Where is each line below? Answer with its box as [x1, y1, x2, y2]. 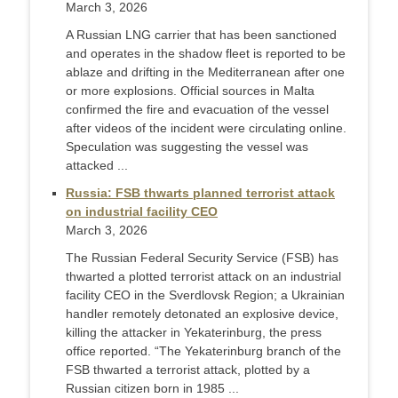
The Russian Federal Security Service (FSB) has [66, 251, 338, 266]
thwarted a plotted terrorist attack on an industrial [66, 269, 341, 284]
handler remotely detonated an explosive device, [66, 306, 338, 322]
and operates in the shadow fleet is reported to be [66, 46, 346, 61]
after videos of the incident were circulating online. [66, 121, 346, 136]
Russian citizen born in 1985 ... [66, 381, 239, 396]
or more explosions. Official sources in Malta [66, 84, 314, 99]
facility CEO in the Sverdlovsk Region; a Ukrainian [66, 288, 345, 303]
